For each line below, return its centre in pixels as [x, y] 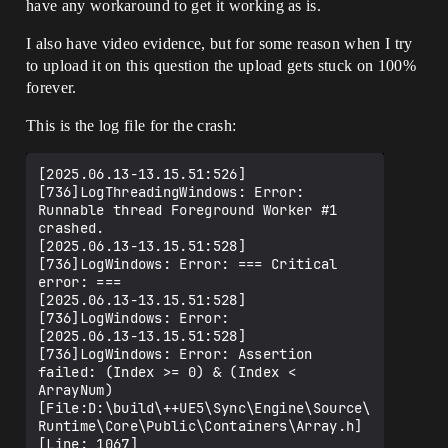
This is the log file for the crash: [131, 125]
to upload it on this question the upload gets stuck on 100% [221, 65]
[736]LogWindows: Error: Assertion [175, 354]
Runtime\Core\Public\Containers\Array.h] [200, 426]
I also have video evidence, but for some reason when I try [219, 43]
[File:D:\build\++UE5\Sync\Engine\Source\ [204, 408]
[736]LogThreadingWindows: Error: [171, 192]
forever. [51, 87]
